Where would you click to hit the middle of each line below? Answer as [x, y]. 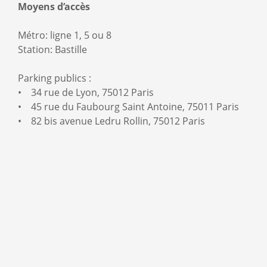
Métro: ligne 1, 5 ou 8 [65, 35]
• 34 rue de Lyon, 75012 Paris [86, 92]
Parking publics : [55, 78]
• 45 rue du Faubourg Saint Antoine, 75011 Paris [128, 106]
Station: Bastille [52, 49]
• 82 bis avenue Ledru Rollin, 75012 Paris [111, 121]
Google [33, 150]
